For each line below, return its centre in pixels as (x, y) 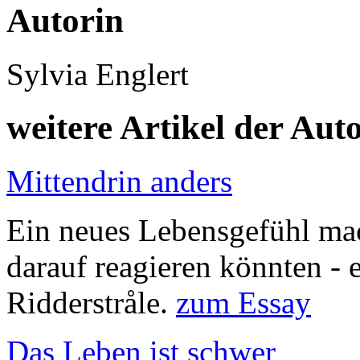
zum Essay (243, 303)
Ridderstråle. (91, 303)
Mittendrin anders (119, 182)
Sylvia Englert (98, 74)
